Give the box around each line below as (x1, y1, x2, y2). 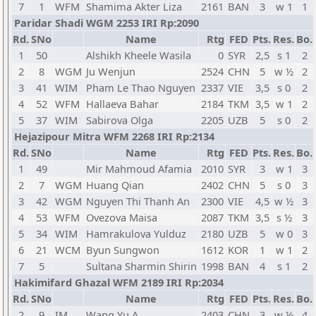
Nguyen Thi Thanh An (86, 194, 190, 208)
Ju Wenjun (86, 64, 135, 78)
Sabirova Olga (86, 113, 153, 127)
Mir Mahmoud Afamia (86, 162, 192, 176)
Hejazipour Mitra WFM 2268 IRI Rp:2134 (14, 129, 214, 143)
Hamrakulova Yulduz (86, 226, 186, 241)
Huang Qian (86, 178, 144, 192)
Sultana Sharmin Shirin (86, 259, 197, 273)
